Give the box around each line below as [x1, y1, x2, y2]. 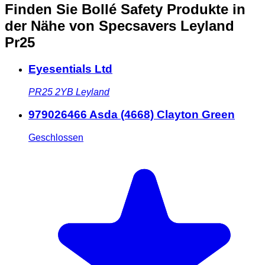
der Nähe [5, 18, 69, 34]
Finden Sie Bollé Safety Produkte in [5, 1, 245, 18]
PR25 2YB [28, 86, 73, 97]
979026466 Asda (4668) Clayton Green [28, 108, 235, 121]
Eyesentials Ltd [28, 62, 112, 75]
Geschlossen [28, 132, 83, 143]
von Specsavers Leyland [69, 18, 234, 34]
